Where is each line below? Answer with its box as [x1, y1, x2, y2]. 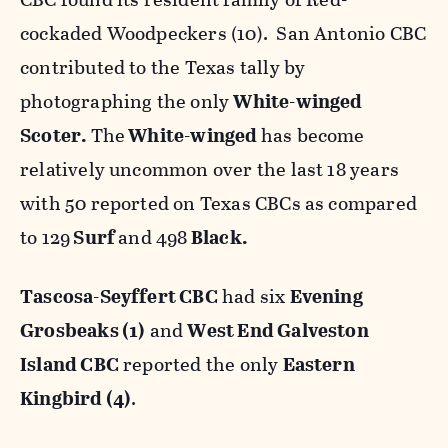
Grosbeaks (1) [20, 315, 146, 345]
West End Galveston [187, 315, 369, 345]
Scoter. [20, 120, 91, 150]
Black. [187, 222, 248, 252]
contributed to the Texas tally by [20, 52, 306, 82]
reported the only [118, 349, 283, 379]
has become [260, 120, 365, 150]
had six [217, 281, 290, 311]
